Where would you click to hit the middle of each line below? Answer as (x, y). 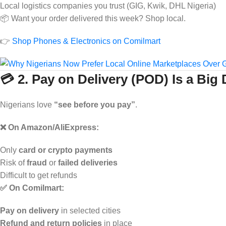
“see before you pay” (95, 104)
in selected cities (90, 210)
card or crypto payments (66, 150)
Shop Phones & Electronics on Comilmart (86, 41)
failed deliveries (88, 162)
